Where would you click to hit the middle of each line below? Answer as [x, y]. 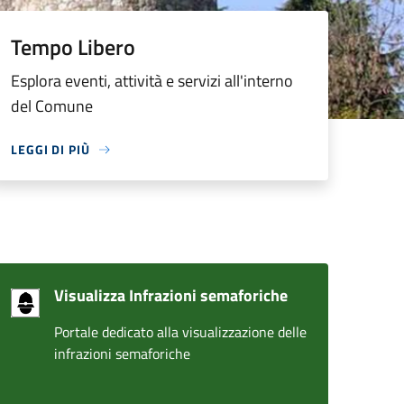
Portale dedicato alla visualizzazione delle [180, 332]
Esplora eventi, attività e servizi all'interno [152, 81]
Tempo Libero [73, 47]
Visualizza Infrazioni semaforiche [171, 295]
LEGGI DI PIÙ [50, 149]
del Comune [52, 106]
